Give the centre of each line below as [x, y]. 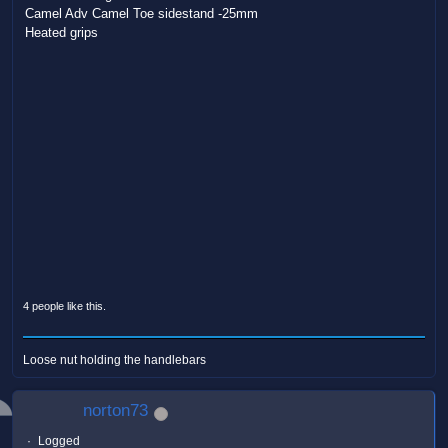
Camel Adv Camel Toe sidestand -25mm [141, 13]
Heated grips [61, 32]
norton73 [115, 411]
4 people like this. [64, 306]
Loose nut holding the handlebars [114, 360]
